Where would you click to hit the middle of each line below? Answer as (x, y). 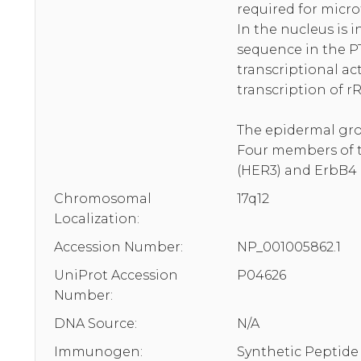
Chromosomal (103, 198)
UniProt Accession (116, 275)
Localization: (97, 218)
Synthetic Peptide (298, 351)
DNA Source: (95, 323)
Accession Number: (118, 247)
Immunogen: (98, 351)
